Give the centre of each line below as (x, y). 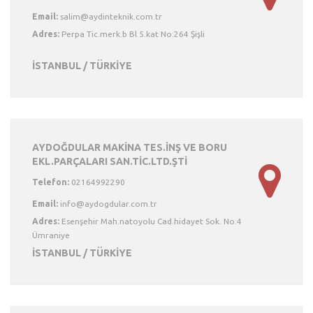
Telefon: (51, 182)
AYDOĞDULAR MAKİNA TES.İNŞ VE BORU (130, 147)
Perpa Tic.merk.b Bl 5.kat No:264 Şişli (132, 34)
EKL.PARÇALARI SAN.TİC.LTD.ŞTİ (110, 161)
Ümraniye (51, 235)
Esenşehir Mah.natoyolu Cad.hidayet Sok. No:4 (151, 221)
